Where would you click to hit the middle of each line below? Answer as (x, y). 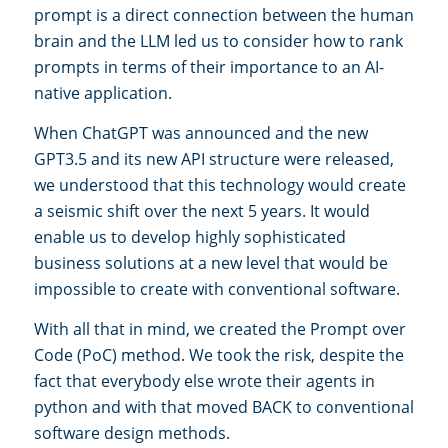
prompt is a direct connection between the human (224, 15)
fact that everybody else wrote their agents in (204, 380)
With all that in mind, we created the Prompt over (220, 328)
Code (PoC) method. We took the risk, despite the (219, 354)
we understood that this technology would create (220, 184)
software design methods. (132, 432)
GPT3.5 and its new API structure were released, (214, 158)
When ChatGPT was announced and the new (201, 132)
